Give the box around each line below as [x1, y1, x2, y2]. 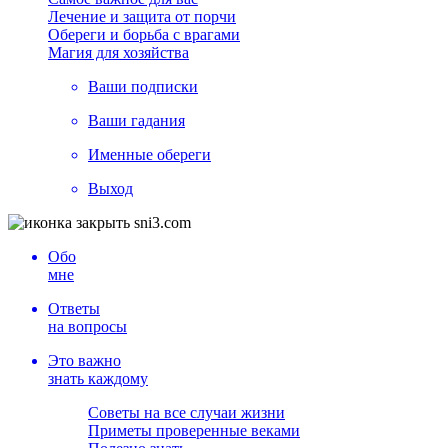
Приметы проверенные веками [88, 422, 300, 439]
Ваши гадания [88, 112, 185, 129]
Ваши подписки [88, 78, 198, 95]
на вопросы [48, 318, 127, 335]
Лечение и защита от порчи [48, 8, 236, 25]
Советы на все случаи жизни [88, 404, 285, 421]
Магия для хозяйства [48, 44, 189, 61]
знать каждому [48, 370, 148, 387]
